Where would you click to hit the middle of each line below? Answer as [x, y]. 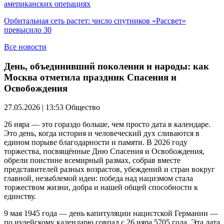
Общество [83, 107]
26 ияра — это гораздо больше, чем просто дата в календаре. [107, 124]
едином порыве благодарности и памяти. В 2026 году [96, 142]
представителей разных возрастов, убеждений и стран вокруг [109, 169]
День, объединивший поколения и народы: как [106, 66]
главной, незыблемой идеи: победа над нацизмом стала [98, 178]
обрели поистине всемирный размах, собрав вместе [92, 160]
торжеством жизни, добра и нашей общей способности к [101, 187]
